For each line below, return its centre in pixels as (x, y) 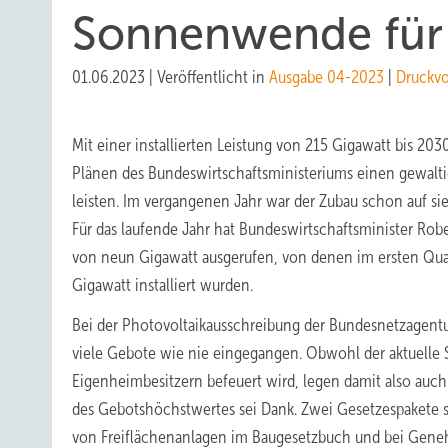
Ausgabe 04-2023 (326, 77)
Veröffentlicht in (213, 77)
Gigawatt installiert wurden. (162, 285)
